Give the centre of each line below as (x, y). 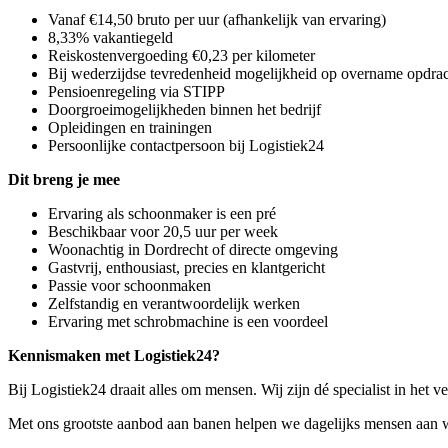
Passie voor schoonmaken (129, 285)
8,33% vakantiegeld (110, 37)
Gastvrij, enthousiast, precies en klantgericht (186, 267)
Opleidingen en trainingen (130, 127)
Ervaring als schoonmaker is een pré (162, 213)
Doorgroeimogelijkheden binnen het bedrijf (184, 109)
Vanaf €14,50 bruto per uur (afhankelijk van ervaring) (217, 19)
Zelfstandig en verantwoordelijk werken (174, 303)
